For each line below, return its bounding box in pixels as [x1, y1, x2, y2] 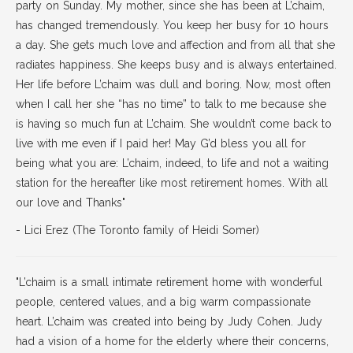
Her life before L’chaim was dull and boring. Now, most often [16, 78, 331, 91]
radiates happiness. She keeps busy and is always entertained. [16, 58, 336, 71]
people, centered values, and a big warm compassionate [16, 295, 310, 308]
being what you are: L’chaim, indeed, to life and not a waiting [16, 157, 329, 169]
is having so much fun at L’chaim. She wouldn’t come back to [16, 117, 332, 130]
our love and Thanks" [16, 196, 125, 209]
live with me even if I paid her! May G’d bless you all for [16, 137, 306, 150]
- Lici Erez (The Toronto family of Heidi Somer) [16, 224, 259, 236]
